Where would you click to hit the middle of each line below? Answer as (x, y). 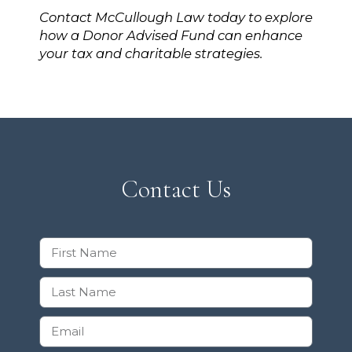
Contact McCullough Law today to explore (176, 17)
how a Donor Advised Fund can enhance (171, 35)
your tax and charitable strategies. (151, 53)
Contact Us (176, 189)
